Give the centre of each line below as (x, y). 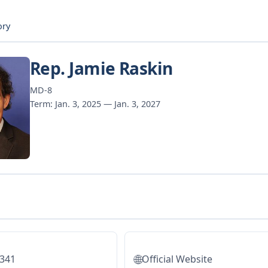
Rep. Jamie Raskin (101, 68)
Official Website (177, 259)
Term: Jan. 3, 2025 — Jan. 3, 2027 (95, 104)
